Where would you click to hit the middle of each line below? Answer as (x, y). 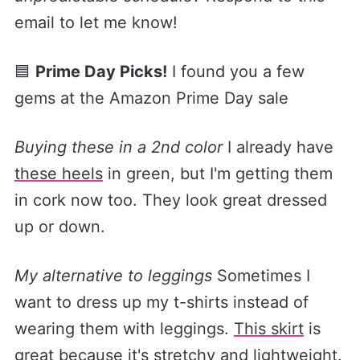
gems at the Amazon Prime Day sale (151, 98)
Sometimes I (261, 275)
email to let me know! (96, 22)
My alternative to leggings (113, 275)
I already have (280, 147)
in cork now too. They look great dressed (170, 200)
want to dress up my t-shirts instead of (161, 302)
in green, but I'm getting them (217, 173)
